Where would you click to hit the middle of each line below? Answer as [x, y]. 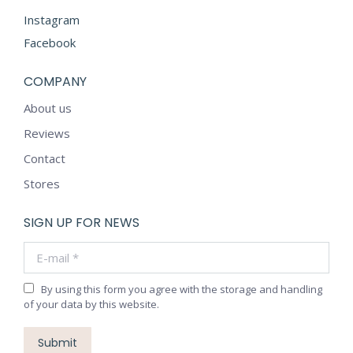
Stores [42, 184]
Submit [58, 343]
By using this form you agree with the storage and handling [182, 289]
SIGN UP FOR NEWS [82, 223]
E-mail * [45, 249]
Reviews [47, 133]
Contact [45, 158]
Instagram [52, 20]
